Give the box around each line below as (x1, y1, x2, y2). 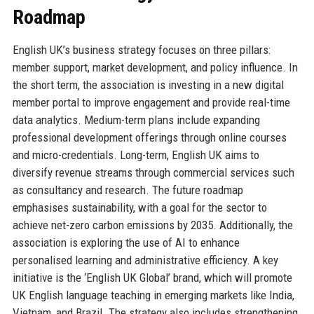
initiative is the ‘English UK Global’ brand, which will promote (12, 270, 292, 285)
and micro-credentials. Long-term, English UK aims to (12, 147, 259, 162)
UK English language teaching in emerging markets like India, (12, 287, 294, 302)
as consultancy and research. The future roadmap (12, 182, 243, 197)
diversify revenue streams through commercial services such (12, 165, 294, 179)
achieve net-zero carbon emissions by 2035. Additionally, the (12, 217, 293, 232)
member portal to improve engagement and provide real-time (12, 95, 290, 109)
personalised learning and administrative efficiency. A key (12, 252, 278, 267)
